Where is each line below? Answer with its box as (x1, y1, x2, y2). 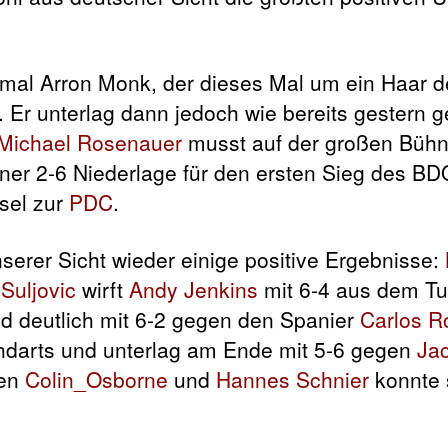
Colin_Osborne (25, 363, 168, 394)
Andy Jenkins (129, 273, 258, 304)
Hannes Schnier (216, 363, 369, 394)
